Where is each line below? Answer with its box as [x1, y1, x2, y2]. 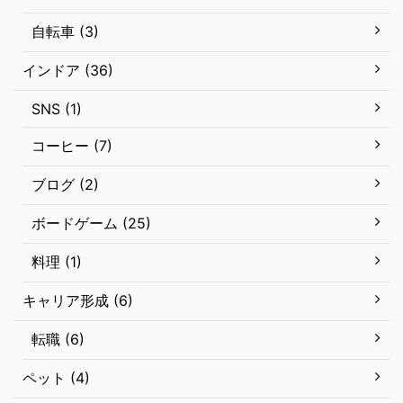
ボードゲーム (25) [31, 214, 151, 232]
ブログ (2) [31, 175, 99, 193]
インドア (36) [22, 61, 113, 79]
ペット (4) [22, 369, 90, 387]
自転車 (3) [31, 22, 99, 40]
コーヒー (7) [31, 137, 112, 155]
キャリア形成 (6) [22, 291, 133, 309]
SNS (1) [31, 100, 82, 118]
